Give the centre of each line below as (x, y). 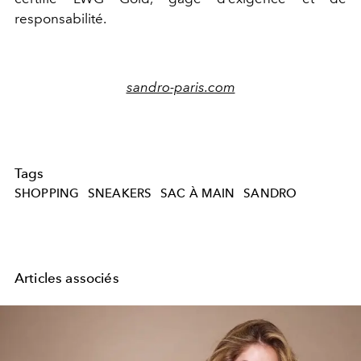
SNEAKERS (120, 194)
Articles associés (67, 278)
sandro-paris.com (180, 87)
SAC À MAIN (197, 194)
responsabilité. (60, 18)
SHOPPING (47, 194)
